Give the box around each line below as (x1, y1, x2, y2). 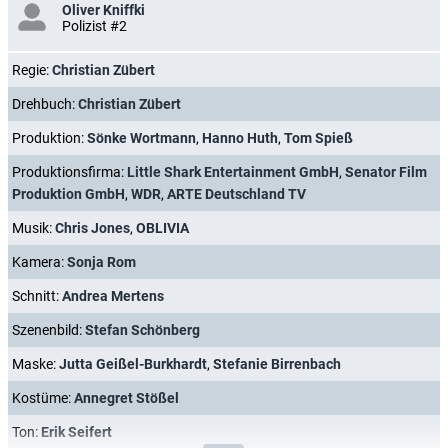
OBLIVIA (136, 220, 189, 236)
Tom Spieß (284, 130, 353, 146)
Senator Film (345, 164, 427, 180)
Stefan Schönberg (85, 322, 200, 338)
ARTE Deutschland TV (167, 186, 306, 202)
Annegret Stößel (74, 390, 179, 406)
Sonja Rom (67, 254, 136, 270)
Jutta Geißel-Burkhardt (59, 356, 207, 372)
